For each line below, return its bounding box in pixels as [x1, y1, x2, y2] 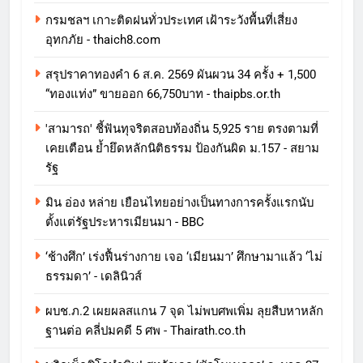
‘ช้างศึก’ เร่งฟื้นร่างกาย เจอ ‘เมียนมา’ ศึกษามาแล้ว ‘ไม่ [45, 250, 322, 265]
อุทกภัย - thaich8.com [45, 32, 160, 48]
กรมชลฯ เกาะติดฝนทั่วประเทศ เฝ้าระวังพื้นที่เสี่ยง [45, 13, 297, 28]
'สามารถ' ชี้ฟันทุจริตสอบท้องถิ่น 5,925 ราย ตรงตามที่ [45, 122, 318, 137]
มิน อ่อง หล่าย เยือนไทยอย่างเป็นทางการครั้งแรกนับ [45, 195, 314, 211]
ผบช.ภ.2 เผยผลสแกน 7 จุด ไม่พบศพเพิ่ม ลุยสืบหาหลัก [45, 304, 323, 319]
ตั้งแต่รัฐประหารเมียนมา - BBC [45, 215, 204, 230]
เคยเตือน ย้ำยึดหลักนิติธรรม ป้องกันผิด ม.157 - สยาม [45, 141, 319, 156]
